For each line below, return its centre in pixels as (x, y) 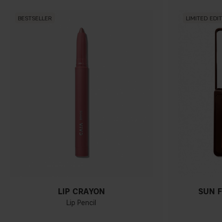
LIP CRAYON (81, 191)
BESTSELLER (35, 18)
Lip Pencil (82, 203)
